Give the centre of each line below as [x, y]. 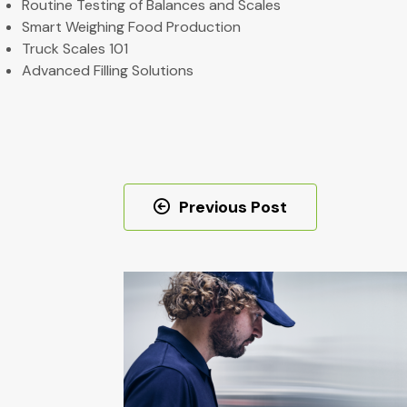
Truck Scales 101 [75, 48]
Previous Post [233, 207]
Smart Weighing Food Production [131, 26]
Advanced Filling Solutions [108, 70]
